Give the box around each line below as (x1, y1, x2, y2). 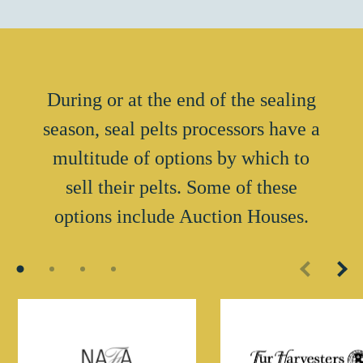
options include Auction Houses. (53, 206, 309, 228)
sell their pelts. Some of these (65, 177, 297, 199)
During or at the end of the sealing (46, 89, 316, 111)
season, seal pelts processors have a (42, 118, 320, 140)
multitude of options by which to (53, 147, 310, 169)
